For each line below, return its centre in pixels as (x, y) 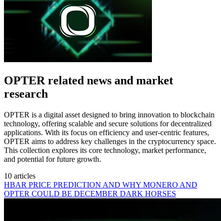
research (26, 93)
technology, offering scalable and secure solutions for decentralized (108, 123)
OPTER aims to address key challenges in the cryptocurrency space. (110, 141)
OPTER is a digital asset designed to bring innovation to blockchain (109, 114)
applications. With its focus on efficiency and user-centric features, (107, 132)
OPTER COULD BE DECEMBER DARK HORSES (90, 193)
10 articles (20, 176)
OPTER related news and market (89, 80)
